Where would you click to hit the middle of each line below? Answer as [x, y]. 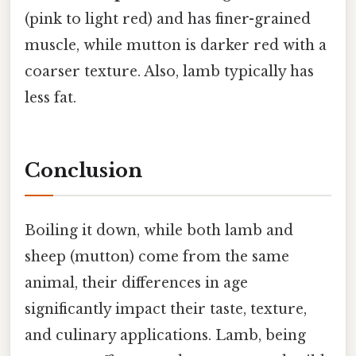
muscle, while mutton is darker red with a [176, 45]
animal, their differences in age [136, 282]
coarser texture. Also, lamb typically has [169, 71]
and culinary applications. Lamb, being [165, 335]
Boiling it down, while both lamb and [159, 230]
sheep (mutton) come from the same [157, 256]
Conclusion [83, 171]
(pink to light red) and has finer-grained [168, 19]
